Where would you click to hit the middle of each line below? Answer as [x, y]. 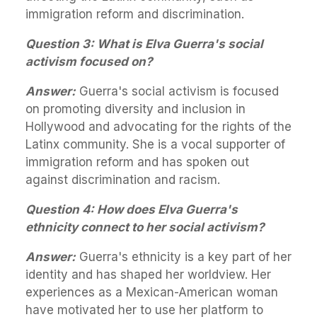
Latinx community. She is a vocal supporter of [155, 144]
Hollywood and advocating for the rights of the [158, 126]
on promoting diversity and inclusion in [136, 109]
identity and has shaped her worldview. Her [148, 274]
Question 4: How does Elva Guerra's [132, 209]
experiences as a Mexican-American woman [152, 292]
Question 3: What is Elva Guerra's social [144, 44]
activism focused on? [89, 61]
